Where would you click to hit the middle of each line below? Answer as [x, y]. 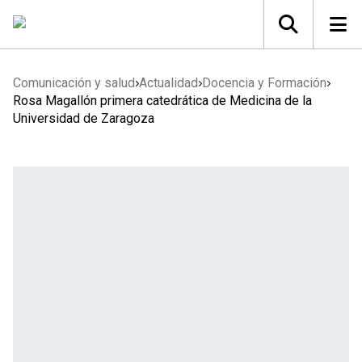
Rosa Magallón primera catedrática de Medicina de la [162, 101]
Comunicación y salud [74, 83]
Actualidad [168, 83]
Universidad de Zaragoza [84, 118]
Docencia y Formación [264, 83]
